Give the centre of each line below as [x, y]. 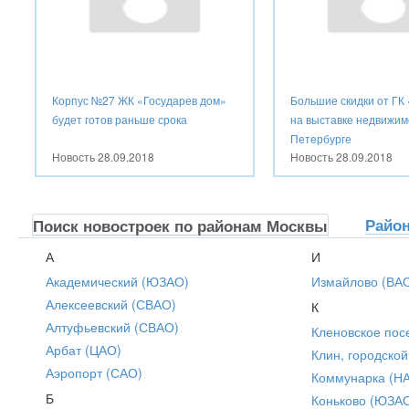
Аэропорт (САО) [94, 372]
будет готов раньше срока [120, 119]
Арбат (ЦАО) [84, 349]
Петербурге [321, 138]
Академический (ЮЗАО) [117, 281]
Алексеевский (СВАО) [111, 304]
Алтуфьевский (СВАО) [112, 326]
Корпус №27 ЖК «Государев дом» [139, 100]
